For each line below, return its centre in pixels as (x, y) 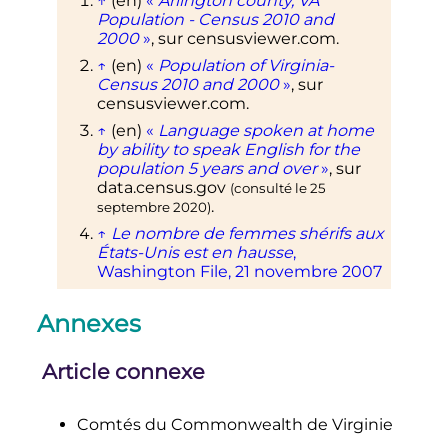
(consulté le (269, 188)
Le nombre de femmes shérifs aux (247, 234)
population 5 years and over (206, 169)
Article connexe (123, 371)
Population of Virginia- (245, 66)
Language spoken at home (265, 131)
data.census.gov (161, 188)
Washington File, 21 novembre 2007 (239, 272)
